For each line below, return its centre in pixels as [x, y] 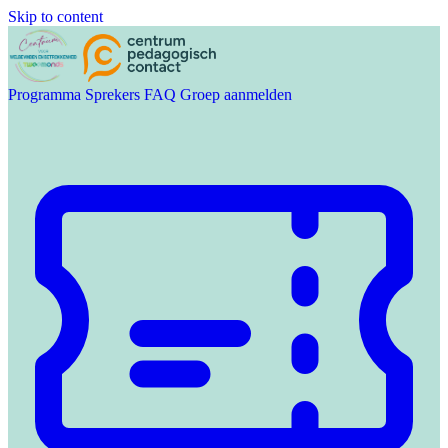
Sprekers [112, 94]
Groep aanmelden [236, 94]
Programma [44, 94]
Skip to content [55, 16]
